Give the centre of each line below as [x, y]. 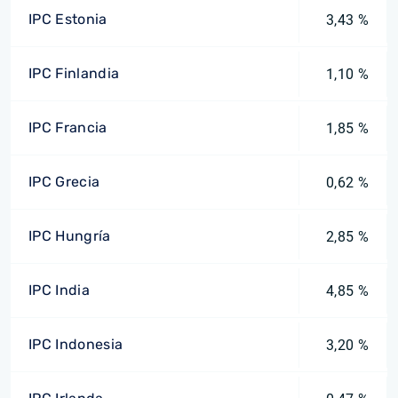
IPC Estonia [68, 19]
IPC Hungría [70, 236]
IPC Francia [68, 127]
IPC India [59, 290]
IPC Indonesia [76, 344]
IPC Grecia [64, 182]
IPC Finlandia [74, 73]
